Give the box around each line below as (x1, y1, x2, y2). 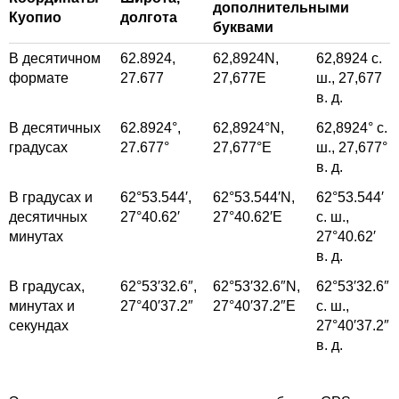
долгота (120, 10, 177, 26)
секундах (9, 318, 69, 334)
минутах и (9, 298, 75, 314)
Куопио (9, 10, 61, 26)
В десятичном (9, 51, 101, 67)
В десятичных (9, 120, 101, 136)
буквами (213, 20, 273, 36)
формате (9, 70, 69, 86)
